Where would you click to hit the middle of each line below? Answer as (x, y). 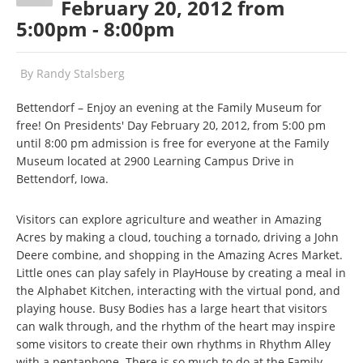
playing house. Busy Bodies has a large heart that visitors (172, 308)
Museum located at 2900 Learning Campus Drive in (155, 161)
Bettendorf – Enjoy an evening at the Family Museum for (169, 107)
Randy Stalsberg (81, 73)
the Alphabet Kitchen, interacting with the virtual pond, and (178, 290)
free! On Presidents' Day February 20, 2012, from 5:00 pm (171, 125)
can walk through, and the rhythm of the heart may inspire (176, 326)
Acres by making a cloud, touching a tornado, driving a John (177, 237)
